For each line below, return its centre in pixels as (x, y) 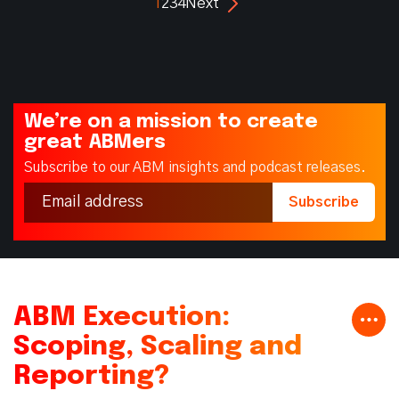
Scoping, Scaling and (158, 346)
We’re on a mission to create (171, 122)
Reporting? (91, 376)
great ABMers (95, 142)
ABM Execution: (122, 317)
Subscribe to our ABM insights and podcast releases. (195, 167)
